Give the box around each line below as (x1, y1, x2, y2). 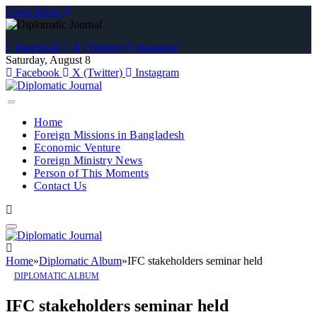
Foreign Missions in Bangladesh (34, 129, 185, 141)
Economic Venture (34, 142, 121, 154)
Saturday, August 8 (6, 54, 91, 66)
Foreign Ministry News (34, 154, 143, 166)
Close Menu (6, 6, 60, 18)
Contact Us (34, 180, 87, 192)
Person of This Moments (34, 167, 149, 179)
